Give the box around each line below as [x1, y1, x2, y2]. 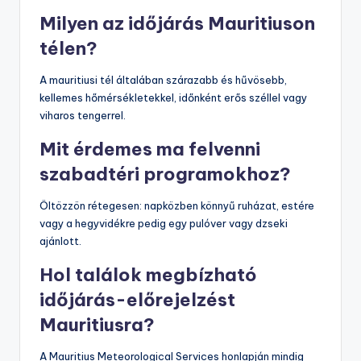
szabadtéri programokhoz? [39, 163, 291, 186]
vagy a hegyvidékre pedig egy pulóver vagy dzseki [39, 217, 288, 230]
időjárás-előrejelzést [39, 288, 235, 312]
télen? [39, 37, 98, 60]
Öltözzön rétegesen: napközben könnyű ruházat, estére [39, 199, 314, 213]
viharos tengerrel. [39, 109, 126, 122]
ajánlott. [39, 234, 81, 248]
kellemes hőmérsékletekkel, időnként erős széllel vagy [39, 91, 307, 105]
